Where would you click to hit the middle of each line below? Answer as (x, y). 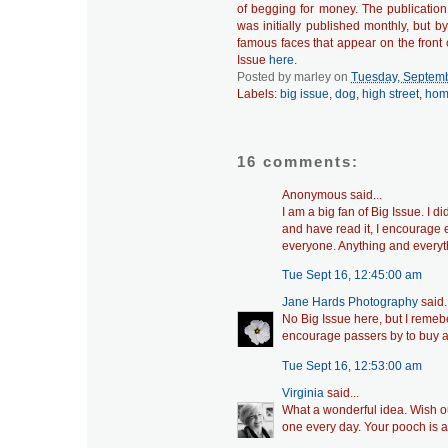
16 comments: (298, 162)
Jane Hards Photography (350, 302)
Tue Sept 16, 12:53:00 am (352, 365)
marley (312, 77)
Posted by (265, 77)
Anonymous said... (332, 194)
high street (390, 94)
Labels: (258, 94)
